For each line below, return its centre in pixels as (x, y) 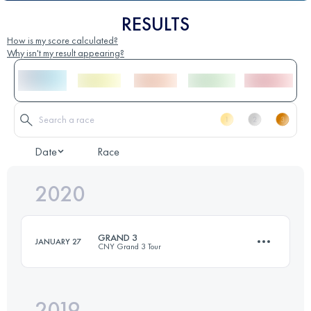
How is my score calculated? (62, 40)
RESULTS (155, 24)
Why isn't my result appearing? (66, 52)
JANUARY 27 (58, 241)
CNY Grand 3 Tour (129, 246)
